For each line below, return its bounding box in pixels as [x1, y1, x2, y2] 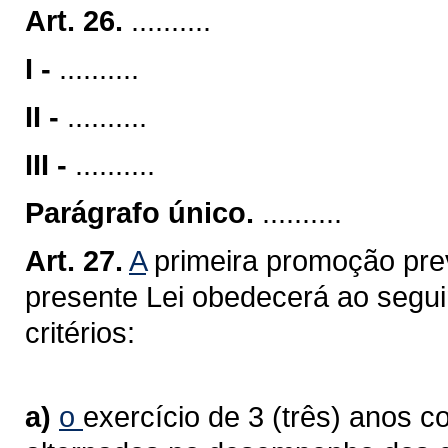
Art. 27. [25, 243, 123, 277]
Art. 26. [25, 3, 123, 37]
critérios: [25, 315, 135, 349]
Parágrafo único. [25, 195, 254, 229]
